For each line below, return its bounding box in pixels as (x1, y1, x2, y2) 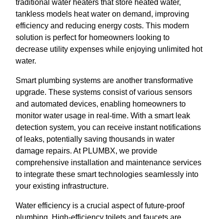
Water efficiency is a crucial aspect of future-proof (16, 201, 184, 210)
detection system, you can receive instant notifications (16, 123, 201, 132)
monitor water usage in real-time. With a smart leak (16, 111, 190, 120)
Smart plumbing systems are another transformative (16, 76, 193, 85)
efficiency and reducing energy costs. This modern (16, 22, 189, 30)
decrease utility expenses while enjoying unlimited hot (16, 45, 202, 54)
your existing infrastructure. (16, 182, 109, 191)
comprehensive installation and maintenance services (16, 158, 201, 167)
